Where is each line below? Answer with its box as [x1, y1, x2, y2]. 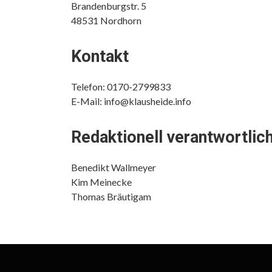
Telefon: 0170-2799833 [71, 81, 171, 92]
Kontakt [71, 47, 129, 66]
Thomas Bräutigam [71, 191, 151, 202]
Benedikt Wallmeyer [71, 161, 156, 173]
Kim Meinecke [71, 176, 132, 188]
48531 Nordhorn [71, 15, 141, 26]
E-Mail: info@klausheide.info [71, 95, 191, 107]
